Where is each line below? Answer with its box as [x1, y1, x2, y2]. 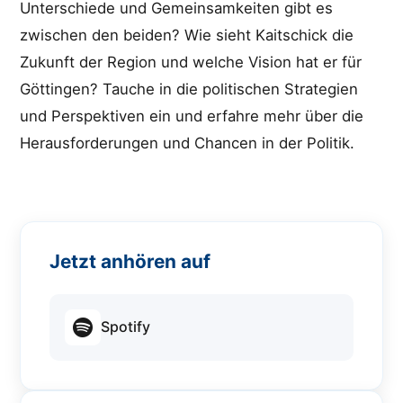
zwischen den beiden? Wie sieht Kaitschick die [20, 25, 354, 44]
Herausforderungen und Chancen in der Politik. [20, 133, 355, 152]
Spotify [101, 318, 151, 336]
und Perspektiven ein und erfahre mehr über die [20, 106, 364, 125]
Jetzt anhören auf [49, 249, 211, 273]
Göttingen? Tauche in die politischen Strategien [20, 79, 359, 98]
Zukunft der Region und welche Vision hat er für [20, 52, 363, 71]
